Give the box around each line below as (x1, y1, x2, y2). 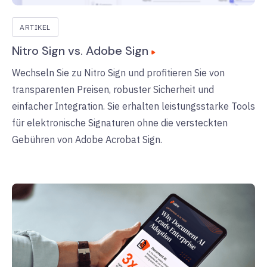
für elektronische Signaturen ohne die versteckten (12, 117, 228, 129)
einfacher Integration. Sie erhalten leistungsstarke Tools (12, 100, 255, 113)
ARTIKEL (20, 23, 51, 32)
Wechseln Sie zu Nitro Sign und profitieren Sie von (12, 67, 225, 79)
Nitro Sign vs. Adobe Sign (12, 43, 148, 59)
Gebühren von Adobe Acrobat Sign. (12, 133, 162, 146)
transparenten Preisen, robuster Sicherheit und (12, 83, 214, 96)
